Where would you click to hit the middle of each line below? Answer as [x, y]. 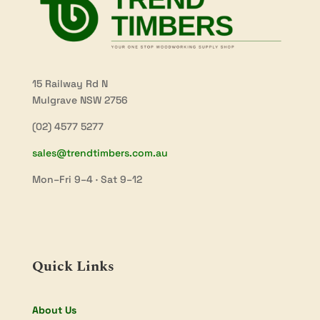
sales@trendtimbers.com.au [100, 153]
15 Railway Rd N [70, 84]
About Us [54, 310]
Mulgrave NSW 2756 [80, 100]
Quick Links [73, 267]
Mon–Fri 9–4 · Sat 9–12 [87, 180]
